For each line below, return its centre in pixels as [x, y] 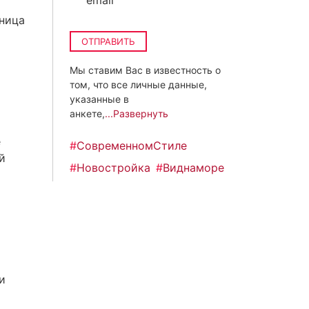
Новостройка [113, 168]
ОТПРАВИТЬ [108, 41]
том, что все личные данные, [138, 84]
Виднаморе [193, 168]
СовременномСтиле [132, 146]
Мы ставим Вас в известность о [145, 70]
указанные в [99, 99]
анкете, [87, 113]
